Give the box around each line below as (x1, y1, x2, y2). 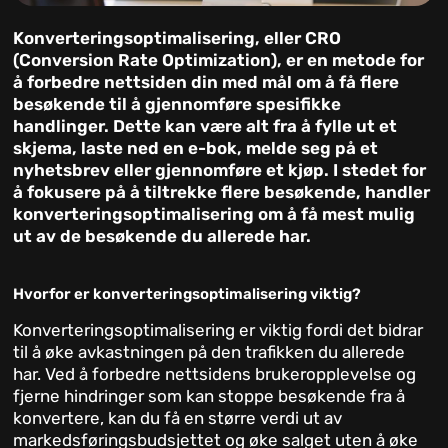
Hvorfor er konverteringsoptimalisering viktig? (13, 285, 362, 304)
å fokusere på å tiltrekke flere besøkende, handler (13, 182, 431, 203)
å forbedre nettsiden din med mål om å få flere (13, 72, 400, 93)
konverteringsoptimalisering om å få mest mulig (13, 204, 416, 225)
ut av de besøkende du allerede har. (13, 226, 312, 247)
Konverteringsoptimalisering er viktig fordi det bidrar (13, 320, 424, 341)
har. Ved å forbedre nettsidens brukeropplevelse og (13, 364, 417, 385)
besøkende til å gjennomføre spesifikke (13, 94, 342, 115)
